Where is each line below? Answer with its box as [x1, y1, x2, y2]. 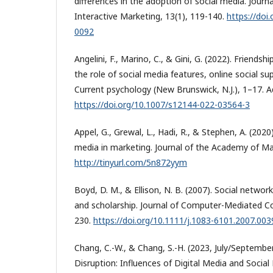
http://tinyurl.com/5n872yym [74, 156, 187, 168]
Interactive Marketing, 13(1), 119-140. [74, 10, 227, 22]
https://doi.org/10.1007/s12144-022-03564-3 [74, 98, 250, 110]
